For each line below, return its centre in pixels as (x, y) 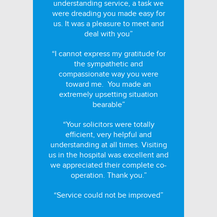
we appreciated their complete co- (108, 165)
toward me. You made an (108, 84)
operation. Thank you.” (108, 175)
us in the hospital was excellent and (108, 155)
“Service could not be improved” (108, 195)
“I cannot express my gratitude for (108, 54)
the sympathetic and (108, 64)
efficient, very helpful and (108, 135)
